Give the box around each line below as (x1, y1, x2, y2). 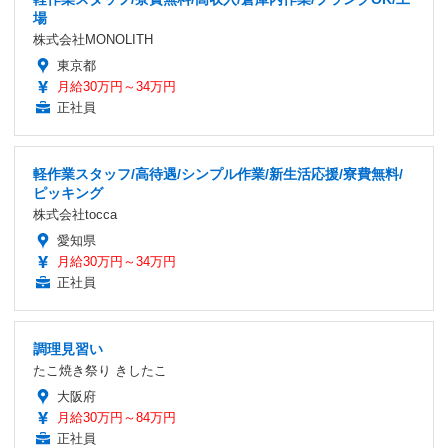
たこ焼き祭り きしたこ (33, 362, 167, 378)
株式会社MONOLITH (33, 31, 153, 47)
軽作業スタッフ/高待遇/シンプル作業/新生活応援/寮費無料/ (33, 165, 403, 182)
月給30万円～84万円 (57, 409, 176, 425)
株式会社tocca (33, 206, 117, 222)
